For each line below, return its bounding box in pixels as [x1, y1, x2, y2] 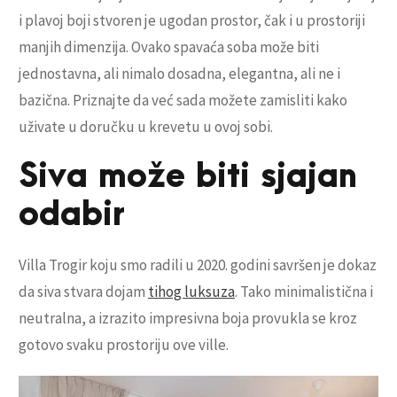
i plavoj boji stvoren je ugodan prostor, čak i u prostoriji [19, 10, 365, 30]
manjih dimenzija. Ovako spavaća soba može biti [19, 36, 319, 57]
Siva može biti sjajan [19, 158, 357, 195]
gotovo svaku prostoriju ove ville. [19, 334, 229, 354]
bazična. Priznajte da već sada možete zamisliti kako [19, 90, 347, 110]
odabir [19, 196, 125, 233]
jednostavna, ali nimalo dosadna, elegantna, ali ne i [19, 63, 340, 83]
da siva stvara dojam [19, 281, 148, 301]
